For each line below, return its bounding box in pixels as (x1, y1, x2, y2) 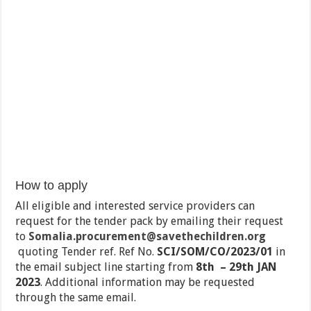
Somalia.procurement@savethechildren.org (28, 230, 267, 244)
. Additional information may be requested (40, 276, 255, 289)
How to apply (15, 178, 88, 193)
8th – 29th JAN (196, 260, 277, 274)
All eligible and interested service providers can (15, 199, 255, 213)
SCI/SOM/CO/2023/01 (157, 245, 274, 259)
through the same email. (15, 291, 137, 305)
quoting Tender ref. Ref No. (15, 245, 158, 259)
